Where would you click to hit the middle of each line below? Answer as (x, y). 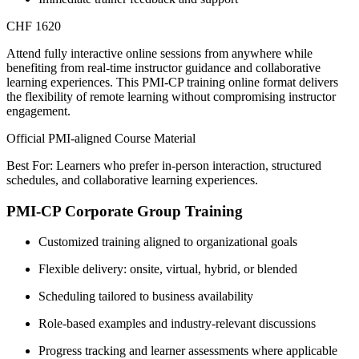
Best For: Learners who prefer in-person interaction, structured (164, 165)
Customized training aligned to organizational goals (168, 242)
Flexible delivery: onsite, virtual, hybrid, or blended (168, 269)
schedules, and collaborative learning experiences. (132, 179)
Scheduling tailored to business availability (146, 296)
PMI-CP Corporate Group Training (125, 211)
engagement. (38, 111)
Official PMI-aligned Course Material (101, 138)
